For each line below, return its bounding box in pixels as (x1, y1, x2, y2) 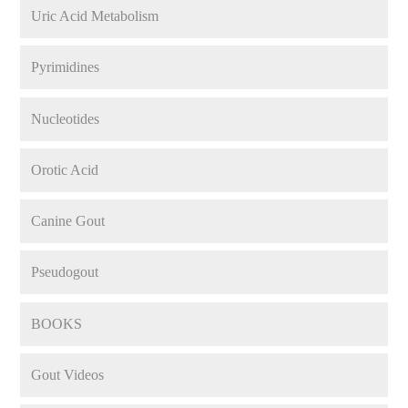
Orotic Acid (31, 161, 99, 178)
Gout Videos (31, 366, 105, 382)
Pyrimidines (31, 59, 100, 76)
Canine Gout (31, 213, 106, 229)
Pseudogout (31, 264, 99, 280)
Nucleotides (31, 110, 100, 127)
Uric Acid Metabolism (31, 8, 159, 25)
